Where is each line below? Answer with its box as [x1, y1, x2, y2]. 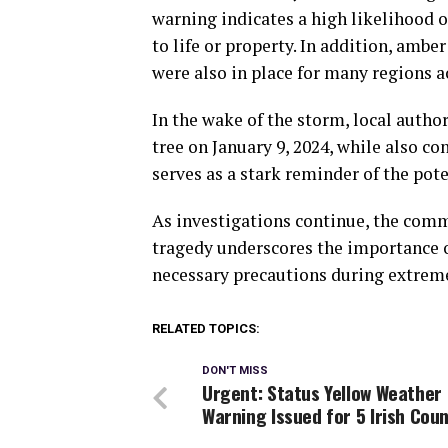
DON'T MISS [202, 363, 268, 377]
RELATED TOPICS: [152, 320, 260, 336]
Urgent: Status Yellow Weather [202, 377, 442, 407]
